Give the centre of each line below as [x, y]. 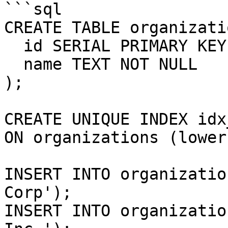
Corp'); [38, 192]
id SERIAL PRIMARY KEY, [14, 46]
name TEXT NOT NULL [14, 64]
